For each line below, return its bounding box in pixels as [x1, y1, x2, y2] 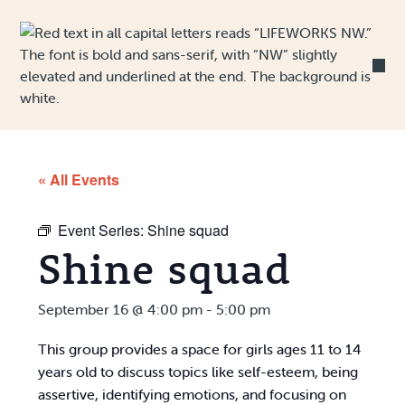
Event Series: [58, 220, 148, 240]
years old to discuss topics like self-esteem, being [38, 363, 359, 381]
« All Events [38, 169, 120, 190]
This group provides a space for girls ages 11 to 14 [38, 340, 363, 358]
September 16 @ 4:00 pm [38, 300, 203, 318]
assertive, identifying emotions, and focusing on [38, 385, 347, 403]
